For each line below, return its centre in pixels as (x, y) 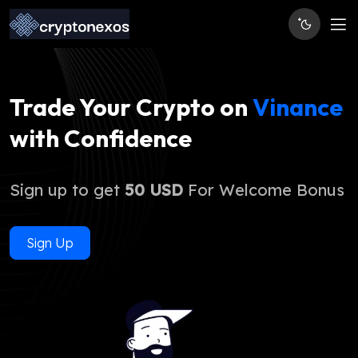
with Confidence (101, 138)
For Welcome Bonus (264, 190)
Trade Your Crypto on (131, 107)
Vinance (298, 107)
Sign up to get (67, 190)
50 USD (154, 190)
